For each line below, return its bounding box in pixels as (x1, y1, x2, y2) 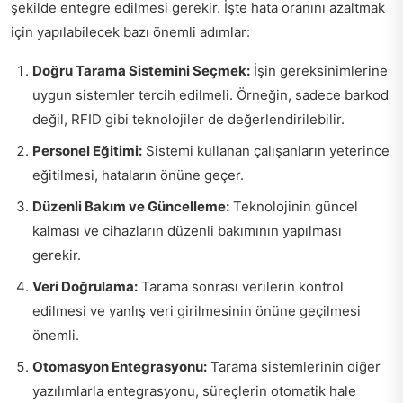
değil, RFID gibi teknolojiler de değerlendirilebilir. (32, 111, 345, 128)
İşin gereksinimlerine (250, 62, 388, 79)
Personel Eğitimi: (32, 142, 142, 159)
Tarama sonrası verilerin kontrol (138, 278, 344, 295)
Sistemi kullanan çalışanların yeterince (142, 142, 390, 159)
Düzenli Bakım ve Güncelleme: (32, 198, 229, 215)
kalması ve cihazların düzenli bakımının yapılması (32, 222, 342, 239)
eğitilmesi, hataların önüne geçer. (32, 166, 244, 184)
